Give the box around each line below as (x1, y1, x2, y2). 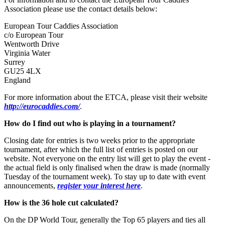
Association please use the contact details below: (4, 4, 157, 13)
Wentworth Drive (4, 39, 59, 48)
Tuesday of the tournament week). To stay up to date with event (4, 172, 205, 181)
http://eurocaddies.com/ (4, 101, 80, 110)
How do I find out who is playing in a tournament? (4, 119, 176, 128)
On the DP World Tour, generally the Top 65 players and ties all (4, 215, 205, 224)
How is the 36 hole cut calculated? (4, 198, 119, 207)
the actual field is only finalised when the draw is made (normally (4, 163, 210, 172)
